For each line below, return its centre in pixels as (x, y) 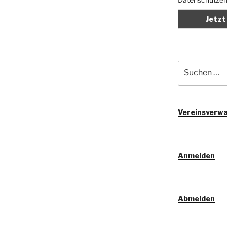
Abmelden (196, 198)
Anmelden (196, 155)
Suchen (191, 66)
